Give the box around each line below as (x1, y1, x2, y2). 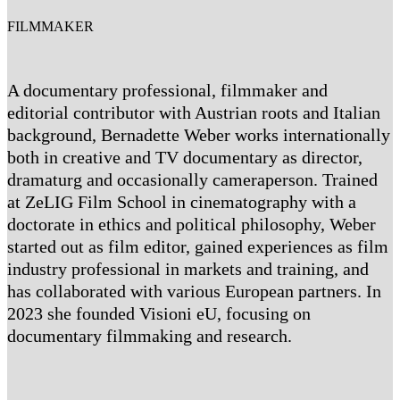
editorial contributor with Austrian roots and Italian (7, 103, 380, 122)
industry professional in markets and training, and (7, 259, 369, 279)
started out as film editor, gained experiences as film (7, 237, 388, 256)
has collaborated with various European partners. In (7, 281, 381, 301)
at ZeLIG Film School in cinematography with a (7, 192, 356, 212)
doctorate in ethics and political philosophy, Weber (7, 214, 376, 234)
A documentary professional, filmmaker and (7, 80, 328, 100)
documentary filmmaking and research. (7, 326, 292, 346)
